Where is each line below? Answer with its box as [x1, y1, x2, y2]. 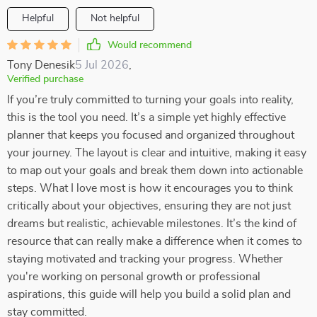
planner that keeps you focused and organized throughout [7, 129, 294, 141]
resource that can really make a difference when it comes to [7, 236, 302, 247]
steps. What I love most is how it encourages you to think [7, 183, 293, 194]
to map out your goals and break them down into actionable [7, 165, 303, 176]
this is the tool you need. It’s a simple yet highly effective [7, 112, 286, 123]
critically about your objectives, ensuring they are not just [7, 200, 291, 212]
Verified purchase [7, 74, 83, 84]
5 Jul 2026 [75, 59, 129, 71]
